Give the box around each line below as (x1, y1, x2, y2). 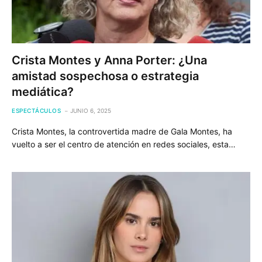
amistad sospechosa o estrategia (12, 68, 199, 83)
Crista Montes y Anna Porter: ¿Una (12, 53, 207, 67)
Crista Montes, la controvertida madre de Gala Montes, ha (12, 126, 232, 136)
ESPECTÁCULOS (12, 106, 61, 114)
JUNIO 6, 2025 (70, 106, 111, 114)
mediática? (12, 84, 74, 99)
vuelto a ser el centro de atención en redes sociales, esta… (12, 139, 236, 149)
